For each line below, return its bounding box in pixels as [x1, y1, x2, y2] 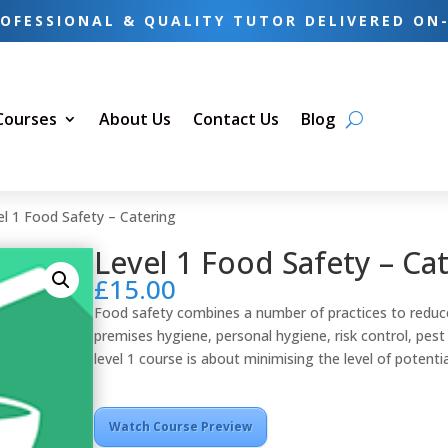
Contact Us [193, 108, 280, 131]
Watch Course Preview [109, 417, 253, 435]
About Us [99, 108, 172, 131]
